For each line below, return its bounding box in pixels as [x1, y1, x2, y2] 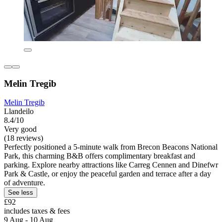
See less [8, 189, 33, 197]
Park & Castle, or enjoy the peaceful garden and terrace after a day [4, 169, 211, 178]
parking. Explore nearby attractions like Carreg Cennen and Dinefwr [4, 161, 218, 169]
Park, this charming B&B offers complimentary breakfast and [4, 152, 195, 161]
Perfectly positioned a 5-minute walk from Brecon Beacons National [4, 143, 218, 152]
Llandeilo [4, 107, 34, 116]
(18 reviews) [4, 134, 43, 143]
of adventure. [4, 178, 45, 187]
